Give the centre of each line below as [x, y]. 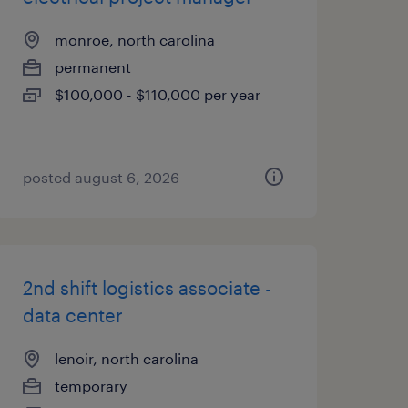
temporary [91, 386]
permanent [92, 67]
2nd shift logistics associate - [147, 288]
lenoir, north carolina [126, 358]
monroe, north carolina [134, 40]
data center [72, 315]
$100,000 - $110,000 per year [157, 94]
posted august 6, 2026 [101, 177]
